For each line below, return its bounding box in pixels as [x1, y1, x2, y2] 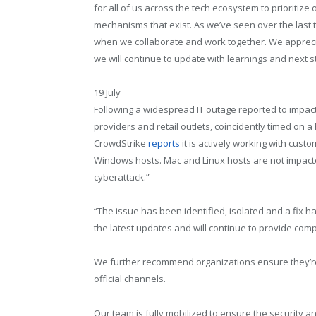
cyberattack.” [94, 171, 150, 184]
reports [148, 137, 180, 150]
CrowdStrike [94, 137, 148, 150]
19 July [94, 86, 121, 99]
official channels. [94, 272, 166, 286]
